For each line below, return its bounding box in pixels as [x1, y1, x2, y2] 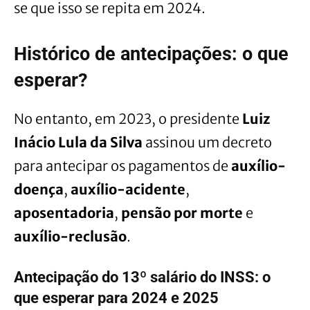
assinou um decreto [143, 133, 272, 151]
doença [14, 180, 64, 198]
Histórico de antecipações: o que [14, 42, 289, 65]
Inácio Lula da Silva [14, 133, 143, 151]
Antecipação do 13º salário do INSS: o [14, 268, 271, 286]
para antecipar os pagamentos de [14, 156, 231, 174]
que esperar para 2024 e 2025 [14, 289, 219, 307]
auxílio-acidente [71, 180, 185, 198]
